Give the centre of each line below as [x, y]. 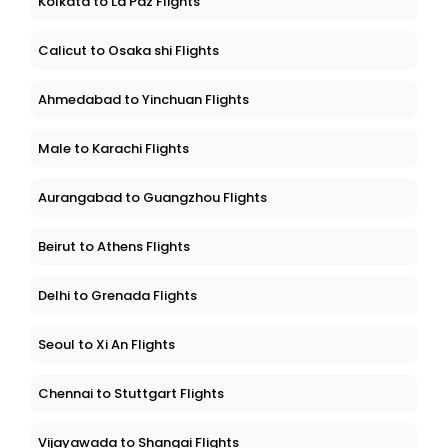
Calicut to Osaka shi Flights [128, 51]
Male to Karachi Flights [113, 149]
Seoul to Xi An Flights [106, 345]
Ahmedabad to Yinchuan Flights [143, 100]
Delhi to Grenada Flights [117, 296]
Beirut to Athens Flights [114, 247]
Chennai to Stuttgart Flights [131, 394]
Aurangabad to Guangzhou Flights [152, 198]
